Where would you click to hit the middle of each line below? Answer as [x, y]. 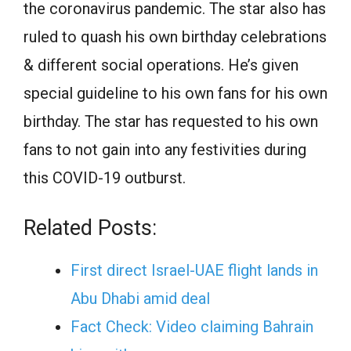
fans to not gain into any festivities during [165, 150]
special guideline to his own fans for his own [175, 94]
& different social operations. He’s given [161, 65]
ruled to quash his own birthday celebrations [175, 37]
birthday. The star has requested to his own [171, 122]
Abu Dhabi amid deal [140, 299]
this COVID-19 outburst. [105, 178]
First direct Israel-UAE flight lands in [194, 271]
